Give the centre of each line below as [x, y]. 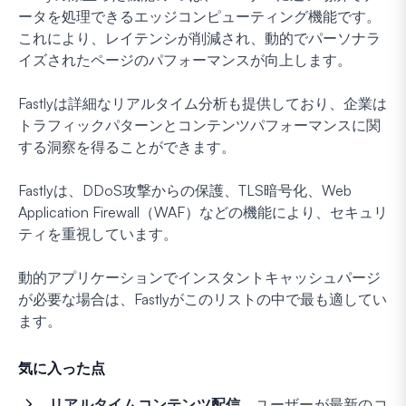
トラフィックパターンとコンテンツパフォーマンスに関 [199, 126]
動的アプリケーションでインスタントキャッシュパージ [199, 278]
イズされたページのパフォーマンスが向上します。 [185, 60]
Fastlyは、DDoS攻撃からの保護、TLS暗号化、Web [185, 191]
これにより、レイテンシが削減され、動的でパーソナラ [199, 39]
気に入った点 [62, 368]
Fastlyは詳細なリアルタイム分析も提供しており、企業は [203, 104]
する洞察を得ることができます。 [127, 147]
